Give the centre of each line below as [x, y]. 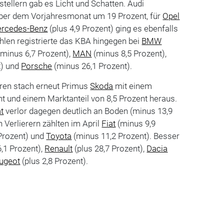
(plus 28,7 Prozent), [110, 148]
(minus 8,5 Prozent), [129, 53]
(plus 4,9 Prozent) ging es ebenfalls [113, 28]
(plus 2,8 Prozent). [54, 161]
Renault [59, 148]
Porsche [37, 66]
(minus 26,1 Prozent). [92, 66]
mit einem [133, 86]
